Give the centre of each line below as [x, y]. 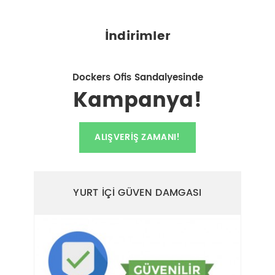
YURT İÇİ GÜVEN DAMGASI [137, 192]
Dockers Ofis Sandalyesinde [137, 77]
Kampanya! [137, 100]
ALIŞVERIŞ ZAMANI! [137, 137]
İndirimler [137, 36]
